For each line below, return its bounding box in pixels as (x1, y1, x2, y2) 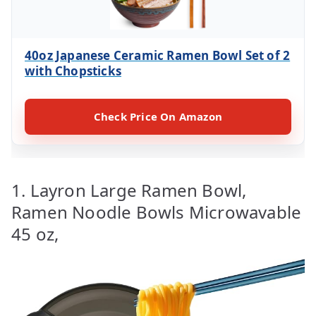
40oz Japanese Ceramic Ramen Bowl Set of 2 (25, 47, 291, 63)
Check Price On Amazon (93, 109, 223, 123)
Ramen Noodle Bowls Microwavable (11, 200, 302, 224)
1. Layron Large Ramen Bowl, (11, 178, 247, 202)
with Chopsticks (25, 62, 121, 79)
